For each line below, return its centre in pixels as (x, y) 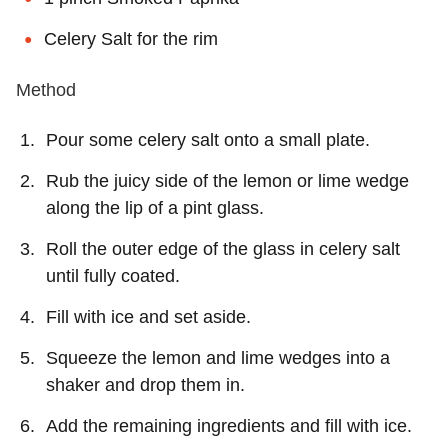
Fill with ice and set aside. (148, 316)
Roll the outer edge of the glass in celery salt (223, 248)
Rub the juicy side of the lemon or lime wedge (227, 180)
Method (46, 89)
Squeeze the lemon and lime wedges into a (218, 357)
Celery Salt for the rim (131, 38)
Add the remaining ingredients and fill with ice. (229, 425)
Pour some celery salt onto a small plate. (208, 139)
